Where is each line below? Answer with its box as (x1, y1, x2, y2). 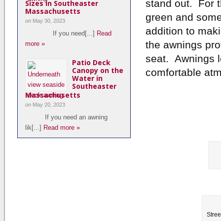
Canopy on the (72, 66, 123, 75)
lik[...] (25, 124, 43, 131)
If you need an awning (25, 113, 108, 121)
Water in (72, 74, 103, 83)
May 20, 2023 (33, 102, 65, 108)
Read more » (43, 124, 80, 131)
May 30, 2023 (33, 18, 65, 24)
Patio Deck (72, 58, 110, 67)
